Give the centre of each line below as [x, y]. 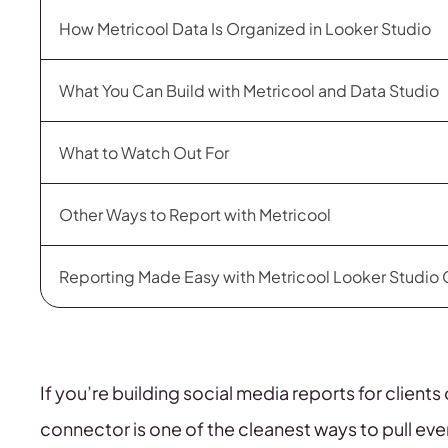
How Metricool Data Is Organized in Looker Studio [245, 28]
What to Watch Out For [144, 152]
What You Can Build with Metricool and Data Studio [249, 90]
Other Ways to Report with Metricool [195, 214]
